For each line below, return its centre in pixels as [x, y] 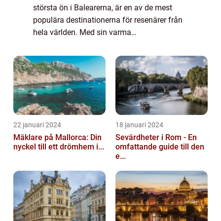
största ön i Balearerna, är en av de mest [103, 8]
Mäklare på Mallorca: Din [57, 138]
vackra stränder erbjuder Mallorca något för [108, 57]
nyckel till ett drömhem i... [59, 147]
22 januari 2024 [37, 125]
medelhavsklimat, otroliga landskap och [102, 45]
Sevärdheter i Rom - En [156, 138]
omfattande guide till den [160, 147]
